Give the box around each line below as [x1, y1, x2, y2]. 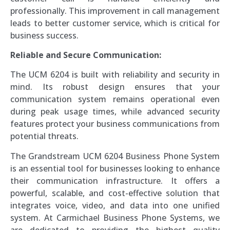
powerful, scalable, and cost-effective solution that [10, 187, 220, 199]
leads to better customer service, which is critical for [10, 17, 220, 29]
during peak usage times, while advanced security [10, 106, 220, 118]
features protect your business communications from [10, 118, 220, 130]
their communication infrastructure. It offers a [10, 175, 220, 186]
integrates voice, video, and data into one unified [10, 199, 220, 211]
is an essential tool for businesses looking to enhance [10, 162, 220, 174]
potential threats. [10, 130, 79, 142]
